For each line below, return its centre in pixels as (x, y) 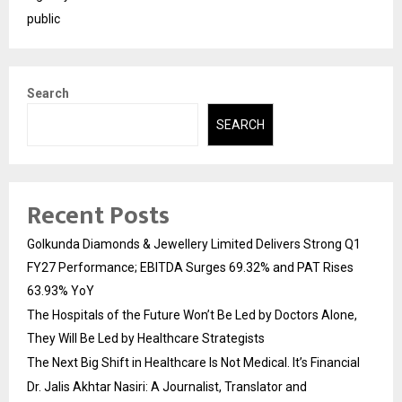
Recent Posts (98, 216)
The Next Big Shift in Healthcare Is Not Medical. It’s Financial (193, 363)
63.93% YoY (61, 291)
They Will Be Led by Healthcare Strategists (146, 339)
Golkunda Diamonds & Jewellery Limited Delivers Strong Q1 (194, 245)
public (44, 18)
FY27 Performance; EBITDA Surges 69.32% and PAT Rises (190, 268)
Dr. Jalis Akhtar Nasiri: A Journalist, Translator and (167, 387)
